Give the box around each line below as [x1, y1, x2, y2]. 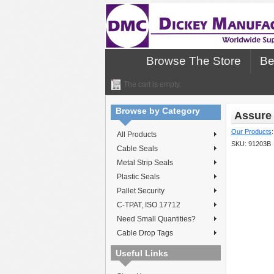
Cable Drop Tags [117, 229, 173, 237]
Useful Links [116, 248, 168, 258]
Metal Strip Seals [117, 158, 173, 167]
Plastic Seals [117, 172, 160, 181]
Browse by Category [116, 106, 200, 116]
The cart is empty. [124, 80, 181, 89]
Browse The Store [146, 54, 241, 67]
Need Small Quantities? [117, 215, 196, 223]
